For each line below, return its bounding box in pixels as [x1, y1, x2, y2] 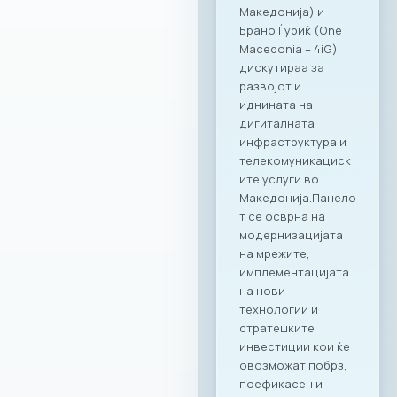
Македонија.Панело [239, 189, 356, 206]
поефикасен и [239, 375, 323, 392]
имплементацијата [239, 263, 349, 280]
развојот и [239, 77, 301, 94]
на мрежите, [239, 245, 310, 261]
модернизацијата [239, 226, 343, 243]
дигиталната [239, 114, 315, 131]
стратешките [239, 319, 315, 336]
